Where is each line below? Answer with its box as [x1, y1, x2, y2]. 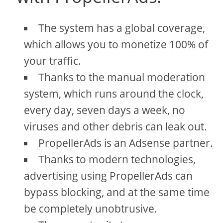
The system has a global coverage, [38, 20, 206, 35]
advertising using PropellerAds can [24, 168, 193, 183]
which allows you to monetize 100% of [24, 37, 209, 51]
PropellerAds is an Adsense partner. [38, 135, 214, 150]
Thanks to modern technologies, [38, 152, 196, 166]
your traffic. [24, 53, 82, 68]
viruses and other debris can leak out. [24, 119, 208, 133]
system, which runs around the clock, [24, 86, 204, 101]
